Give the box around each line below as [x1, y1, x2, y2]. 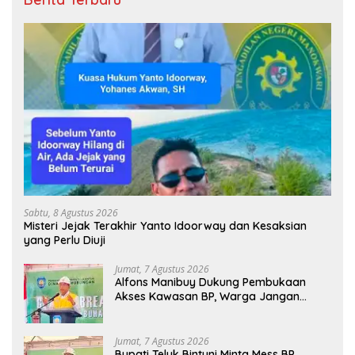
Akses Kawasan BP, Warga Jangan [115, 289, 300, 304]
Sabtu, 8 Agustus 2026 [24, 206, 118, 220]
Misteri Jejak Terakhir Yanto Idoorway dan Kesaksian [24, 219, 307, 234]
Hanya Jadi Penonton [115, 303, 228, 319]
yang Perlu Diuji [24, 233, 105, 248]
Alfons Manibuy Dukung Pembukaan [115, 275, 306, 290]
